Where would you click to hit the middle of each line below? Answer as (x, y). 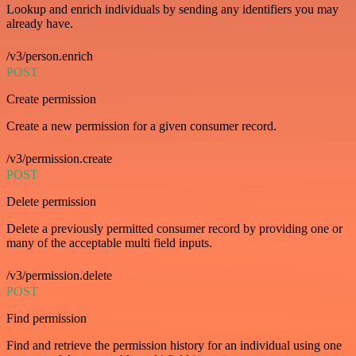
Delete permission (51, 201)
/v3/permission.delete (59, 275)
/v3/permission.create (59, 158)
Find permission (46, 318)
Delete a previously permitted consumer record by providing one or (174, 228)
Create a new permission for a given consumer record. (141, 126)
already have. (40, 23)
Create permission (51, 99)
